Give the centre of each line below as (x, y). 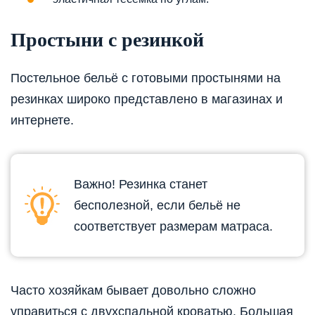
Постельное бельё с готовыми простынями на (146, 78)
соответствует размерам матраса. (173, 227)
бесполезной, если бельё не (157, 206)
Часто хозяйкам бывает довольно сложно (133, 291)
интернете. (42, 121)
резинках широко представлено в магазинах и (147, 99)
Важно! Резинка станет (141, 185)
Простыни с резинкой (107, 39)
